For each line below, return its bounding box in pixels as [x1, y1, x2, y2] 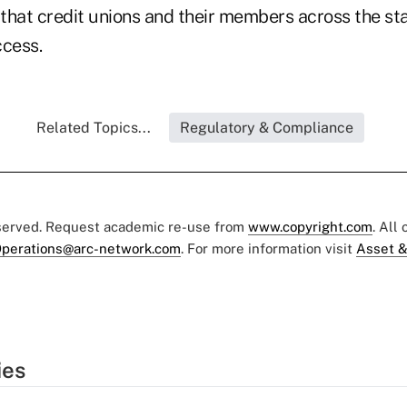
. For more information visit [181, 241, 356, 256]
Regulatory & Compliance [179, 119, 353, 136]
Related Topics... [35, 119, 151, 136]
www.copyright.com [248, 219, 372, 234]
